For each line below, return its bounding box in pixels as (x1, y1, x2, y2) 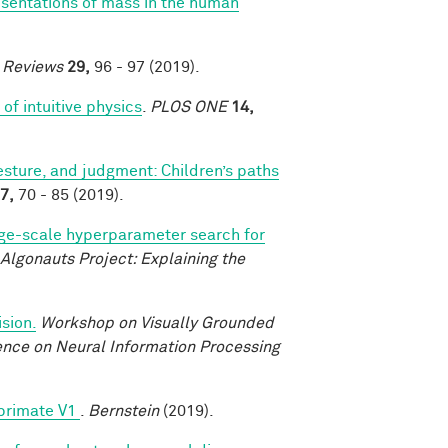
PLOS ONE (150, 98, 227, 115)
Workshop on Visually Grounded (40, 314, 274, 331)
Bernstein (88, 402, 159, 419)
